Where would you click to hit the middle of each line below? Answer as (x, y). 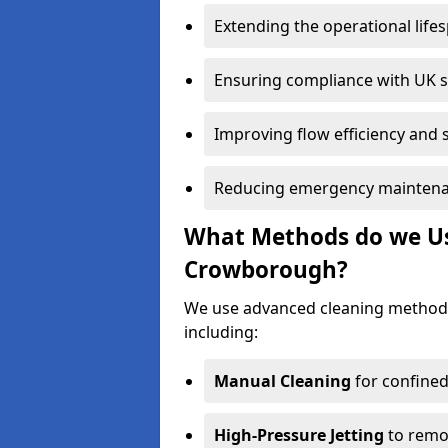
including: (221, 332)
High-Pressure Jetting (299, 435)
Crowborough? (266, 269)
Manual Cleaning (282, 381)
